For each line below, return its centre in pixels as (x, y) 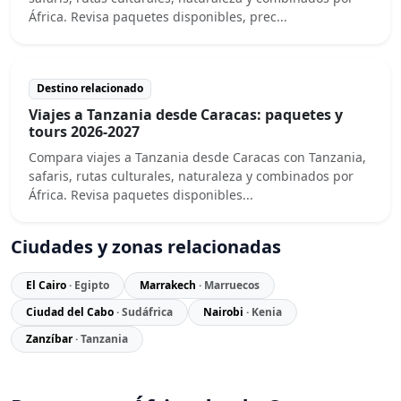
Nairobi (225, 311)
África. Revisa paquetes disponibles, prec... (158, 17)
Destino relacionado (90, 89)
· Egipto (89, 285)
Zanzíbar (51, 338)
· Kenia (264, 311)
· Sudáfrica (145, 311)
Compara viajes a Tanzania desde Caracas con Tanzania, (197, 157)
